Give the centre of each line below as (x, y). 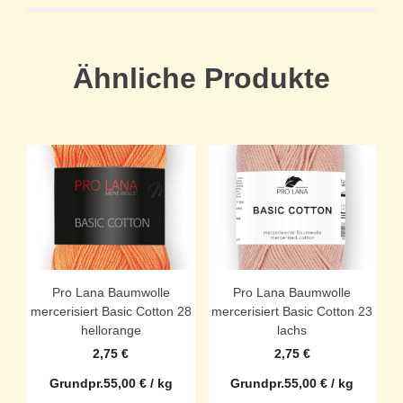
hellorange (111, 331)
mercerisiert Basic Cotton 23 (292, 312)
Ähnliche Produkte (201, 78)
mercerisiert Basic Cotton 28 (111, 312)
